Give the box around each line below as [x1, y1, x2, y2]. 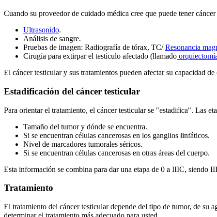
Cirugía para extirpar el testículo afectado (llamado [23, 52, 177, 61]
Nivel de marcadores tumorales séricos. [23, 139, 142, 148]
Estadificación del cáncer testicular [4, 86, 140, 96]
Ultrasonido [23, 26, 59, 34]
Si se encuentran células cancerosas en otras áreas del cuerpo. [23, 148, 210, 157]
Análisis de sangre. [23, 34, 81, 43]
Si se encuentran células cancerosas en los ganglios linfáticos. [23, 131, 210, 139]
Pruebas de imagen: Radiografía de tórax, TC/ [23, 43, 165, 52]
